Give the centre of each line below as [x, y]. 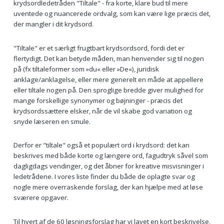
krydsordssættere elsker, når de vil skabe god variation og [102, 111]
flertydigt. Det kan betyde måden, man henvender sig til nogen [108, 58]
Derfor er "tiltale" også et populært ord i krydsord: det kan [101, 145]
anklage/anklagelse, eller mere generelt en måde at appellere [108, 79]
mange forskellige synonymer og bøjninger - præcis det [98, 100]
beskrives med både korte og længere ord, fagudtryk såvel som [110, 156]
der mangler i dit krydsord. [53, 24]
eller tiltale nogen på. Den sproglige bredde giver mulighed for [108, 90]
